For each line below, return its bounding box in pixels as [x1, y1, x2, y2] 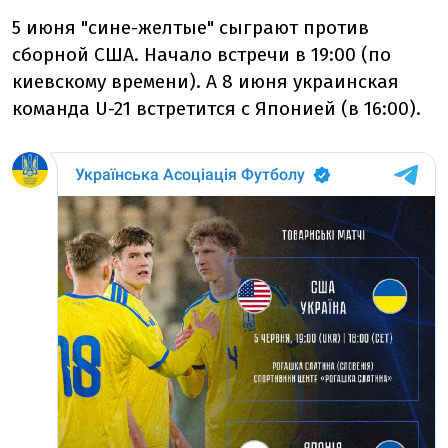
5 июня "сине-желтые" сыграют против [12, 16, 369, 40]
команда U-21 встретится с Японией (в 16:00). [12, 97, 421, 121]
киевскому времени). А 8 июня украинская [12, 70, 399, 94]
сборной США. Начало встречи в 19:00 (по [12, 43, 391, 67]
